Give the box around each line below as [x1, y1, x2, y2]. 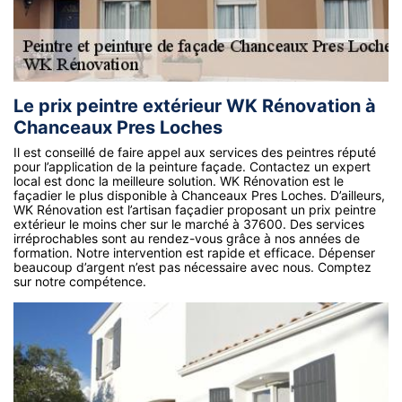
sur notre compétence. [13, 274, 146, 290]
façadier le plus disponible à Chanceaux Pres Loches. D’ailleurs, [13, 188, 385, 204]
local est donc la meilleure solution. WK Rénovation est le [13, 173, 344, 189]
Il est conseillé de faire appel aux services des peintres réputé [13, 144, 376, 161]
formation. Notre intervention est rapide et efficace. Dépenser [13, 245, 375, 261]
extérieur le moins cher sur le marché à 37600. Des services [13, 216, 364, 232]
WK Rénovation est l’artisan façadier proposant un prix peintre [13, 202, 376, 218]
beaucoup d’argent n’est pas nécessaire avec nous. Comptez [13, 259, 371, 275]
